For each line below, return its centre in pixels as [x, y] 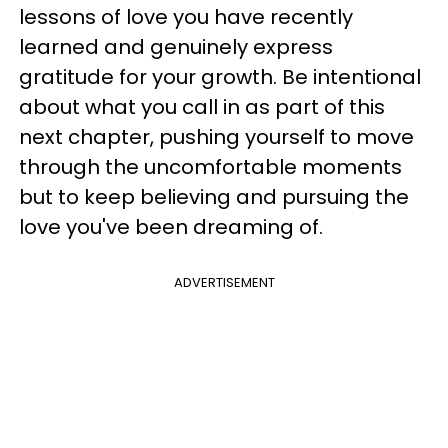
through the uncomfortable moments [210, 167]
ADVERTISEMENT [224, 282]
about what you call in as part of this [202, 107]
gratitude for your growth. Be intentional [220, 77]
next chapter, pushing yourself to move [216, 137]
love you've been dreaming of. [176, 227]
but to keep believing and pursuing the [214, 197]
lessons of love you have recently [186, 17]
